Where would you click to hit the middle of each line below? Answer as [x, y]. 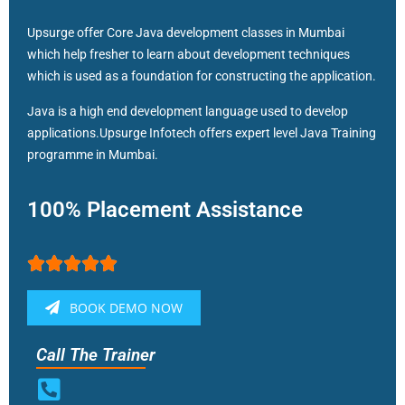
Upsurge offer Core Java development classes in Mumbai [186, 32]
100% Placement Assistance [165, 209]
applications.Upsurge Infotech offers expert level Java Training [202, 132]
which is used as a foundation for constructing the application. [202, 75]
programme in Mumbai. [93, 154]
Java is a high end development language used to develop [188, 111]
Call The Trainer [96, 354]
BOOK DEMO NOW [124, 307]
